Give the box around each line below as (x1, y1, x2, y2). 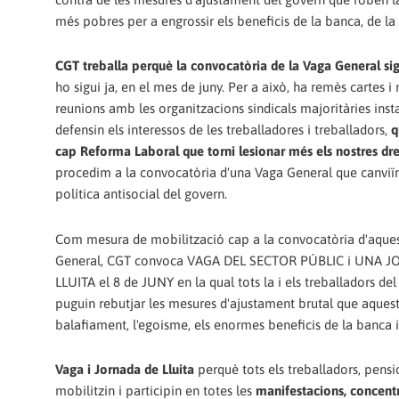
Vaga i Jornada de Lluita (55, 361, 194, 377)
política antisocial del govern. (55, 186, 227, 202)
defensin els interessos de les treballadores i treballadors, (55, 122, 391, 138)
